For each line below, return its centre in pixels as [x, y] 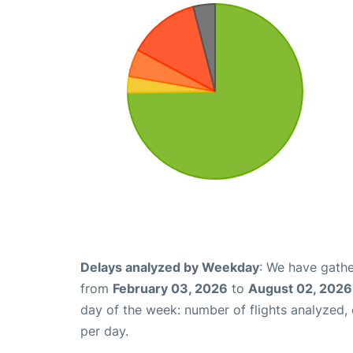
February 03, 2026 [170, 288]
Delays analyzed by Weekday [170, 267]
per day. [104, 331]
